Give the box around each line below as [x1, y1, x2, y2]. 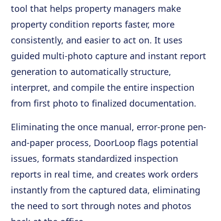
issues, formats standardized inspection [11, 152, 179, 165]
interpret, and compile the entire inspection [11, 81, 195, 94]
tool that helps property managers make [11, 2, 182, 15]
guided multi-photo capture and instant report [11, 50, 207, 62]
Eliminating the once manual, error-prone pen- [11, 121, 207, 133]
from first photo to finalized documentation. [11, 97, 197, 110]
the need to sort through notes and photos [11, 200, 192, 212]
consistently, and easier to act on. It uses [11, 34, 183, 46]
